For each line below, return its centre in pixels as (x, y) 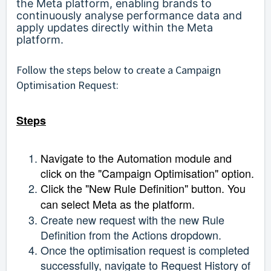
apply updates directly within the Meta (115, 28)
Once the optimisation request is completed (145, 250)
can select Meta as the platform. (118, 204)
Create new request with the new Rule (132, 220)
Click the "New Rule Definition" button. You (143, 188)
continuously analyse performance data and (129, 16)
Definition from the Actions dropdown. (131, 235)
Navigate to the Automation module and (136, 158)
